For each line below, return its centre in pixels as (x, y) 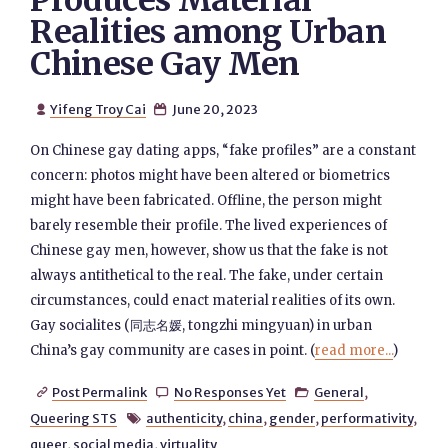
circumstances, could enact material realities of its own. (213, 300)
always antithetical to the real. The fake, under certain (207, 275)
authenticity (183, 418)
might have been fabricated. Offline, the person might (206, 200)
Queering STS (74, 418)
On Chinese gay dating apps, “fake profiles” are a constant (223, 150)
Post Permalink (99, 392)
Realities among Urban (208, 32)
